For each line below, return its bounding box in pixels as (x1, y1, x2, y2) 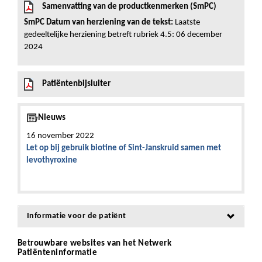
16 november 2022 (26, 132, 94, 140)
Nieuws (38, 113, 65, 122)
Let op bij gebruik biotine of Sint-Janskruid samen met (26, 144, 221, 153)
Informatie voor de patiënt (27, 212, 126, 220)
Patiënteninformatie (18, 249, 98, 257)
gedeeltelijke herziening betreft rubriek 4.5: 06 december (24, 30, 222, 39)
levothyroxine (26, 156, 77, 165)
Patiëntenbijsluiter (42, 80, 111, 88)
